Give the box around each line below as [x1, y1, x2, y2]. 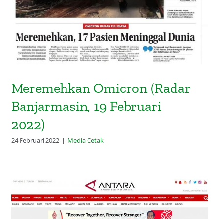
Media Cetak [67, 135, 104, 145]
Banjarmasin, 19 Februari [11, 97, 162, 114]
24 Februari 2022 [11, 135, 60, 145]
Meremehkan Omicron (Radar [11, 79, 191, 96]
